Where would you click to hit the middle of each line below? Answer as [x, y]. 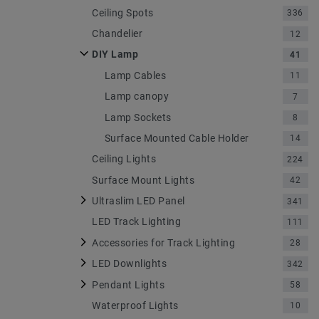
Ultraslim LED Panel [138, 201]
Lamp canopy [136, 96]
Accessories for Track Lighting [163, 242]
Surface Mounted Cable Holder [177, 138]
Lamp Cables [135, 75]
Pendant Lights [128, 284]
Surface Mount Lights [143, 180]
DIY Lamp [115, 54]
